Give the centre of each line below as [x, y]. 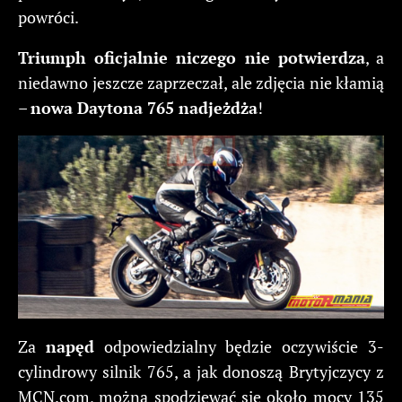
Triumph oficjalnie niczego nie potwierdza [192, 57]
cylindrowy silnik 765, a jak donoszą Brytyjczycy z [201, 371]
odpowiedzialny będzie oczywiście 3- [239, 346]
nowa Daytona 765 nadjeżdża [144, 107]
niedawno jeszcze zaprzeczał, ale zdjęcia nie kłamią [201, 82]
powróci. [48, 17]
